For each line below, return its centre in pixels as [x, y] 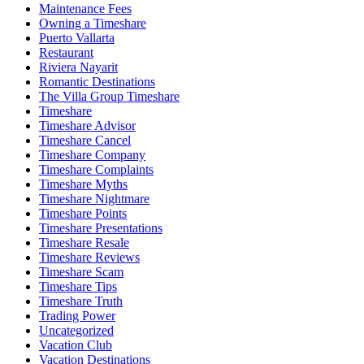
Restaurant [66, 52]
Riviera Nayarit [78, 67]
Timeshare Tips [78, 286]
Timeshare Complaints [96, 169]
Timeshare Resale [84, 242]
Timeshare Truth [81, 301]
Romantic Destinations [97, 81]
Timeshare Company [92, 154]
